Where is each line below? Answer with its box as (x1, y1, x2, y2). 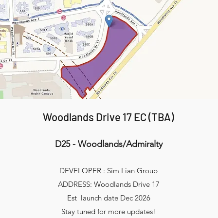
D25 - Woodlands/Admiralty (54, 139, 163, 149)
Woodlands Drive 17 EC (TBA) (43, 110, 174, 123)
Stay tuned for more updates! (61, 207, 156, 216)
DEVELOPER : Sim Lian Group (59, 166, 158, 175)
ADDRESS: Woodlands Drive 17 (57, 180, 160, 189)
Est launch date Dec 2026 (67, 193, 150, 202)
